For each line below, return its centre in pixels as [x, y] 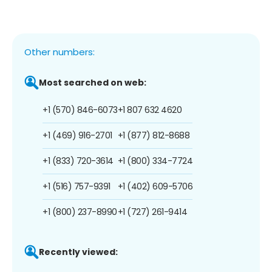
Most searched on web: [93, 82]
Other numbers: [59, 52]
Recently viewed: [78, 252]
